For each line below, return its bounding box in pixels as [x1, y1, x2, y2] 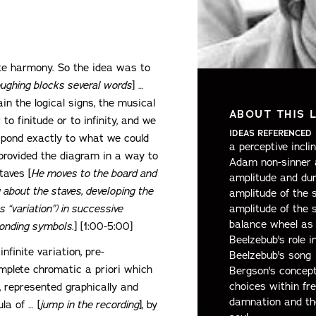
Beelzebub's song [229, 248, 311, 263]
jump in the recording [40, 298, 139, 312]
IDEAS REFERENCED [229, 128, 312, 140]
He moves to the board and [31, 166, 157, 181]
